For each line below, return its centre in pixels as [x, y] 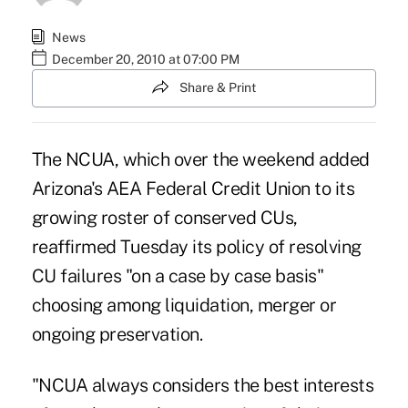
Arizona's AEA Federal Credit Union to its [193, 188]
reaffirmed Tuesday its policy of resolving [196, 246]
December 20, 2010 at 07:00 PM [145, 60]
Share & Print [218, 88]
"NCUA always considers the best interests [203, 385]
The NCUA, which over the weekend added [200, 159]
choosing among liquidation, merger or [184, 305]
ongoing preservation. [117, 334]
